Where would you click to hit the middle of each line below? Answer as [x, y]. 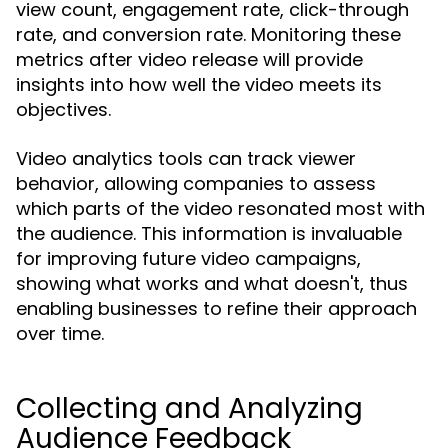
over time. [60, 333]
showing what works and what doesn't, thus [212, 283]
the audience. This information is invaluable [209, 233]
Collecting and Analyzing [189, 408]
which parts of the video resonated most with [220, 208]
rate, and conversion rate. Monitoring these [208, 34]
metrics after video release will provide [189, 59]
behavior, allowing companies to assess [196, 183]
